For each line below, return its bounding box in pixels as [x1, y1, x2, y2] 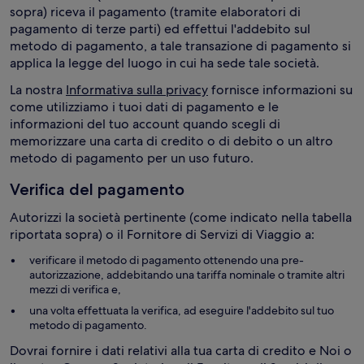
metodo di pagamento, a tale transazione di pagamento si [10, 37, 351, 54]
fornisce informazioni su [208, 81, 353, 98]
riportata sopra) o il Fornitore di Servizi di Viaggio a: [10, 226, 314, 243]
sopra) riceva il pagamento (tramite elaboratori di [10, 3, 301, 20]
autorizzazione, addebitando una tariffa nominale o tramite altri [29, 267, 344, 282]
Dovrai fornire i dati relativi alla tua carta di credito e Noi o [10, 342, 352, 359]
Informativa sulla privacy [66, 81, 208, 98]
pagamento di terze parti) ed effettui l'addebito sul [10, 20, 310, 37]
